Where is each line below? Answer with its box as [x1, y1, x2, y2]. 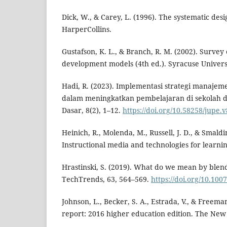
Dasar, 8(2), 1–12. [62, 105, 123, 116]
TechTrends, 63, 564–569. [62, 174, 151, 184]
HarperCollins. [62, 24, 111, 34]
